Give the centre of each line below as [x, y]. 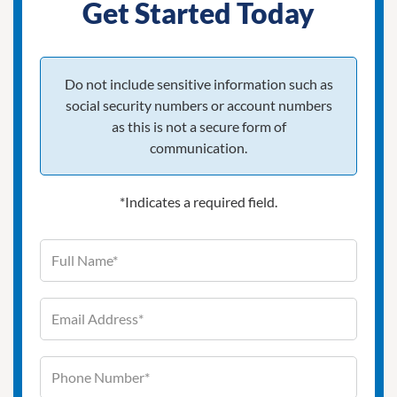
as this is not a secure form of [198, 126]
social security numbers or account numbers [198, 105]
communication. [198, 147]
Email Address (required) [282, 308]
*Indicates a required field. [198, 201]
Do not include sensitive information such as [198, 83]
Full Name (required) [268, 249]
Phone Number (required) [285, 366]
